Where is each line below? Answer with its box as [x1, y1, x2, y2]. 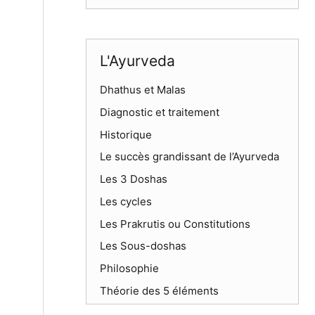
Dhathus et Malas [99, 83, 186, 97]
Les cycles [99, 194, 152, 208]
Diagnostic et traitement [99, 105, 219, 119]
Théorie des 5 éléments [99, 283, 219, 297]
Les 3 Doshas [99, 172, 167, 186]
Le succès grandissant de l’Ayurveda [99, 150, 279, 164]
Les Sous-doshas [99, 239, 186, 253]
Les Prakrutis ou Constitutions [99, 217, 250, 231]
